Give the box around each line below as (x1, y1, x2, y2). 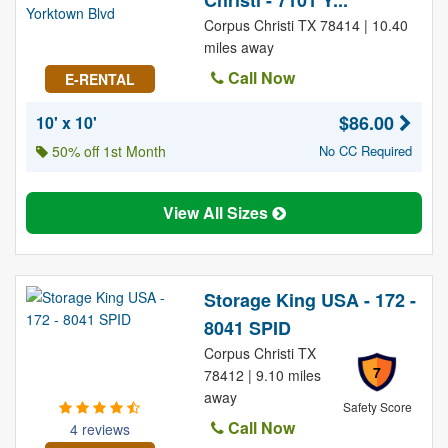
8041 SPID (203, 315, 291, 341)
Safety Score (342, 398, 412, 415)
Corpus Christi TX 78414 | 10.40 (203, 15, 408, 35)
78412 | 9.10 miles (203, 365, 321, 385)
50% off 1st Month (48, 141, 166, 161)
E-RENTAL (64, 69, 135, 89)
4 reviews (69, 419, 130, 439)
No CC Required (319, 141, 412, 160)
